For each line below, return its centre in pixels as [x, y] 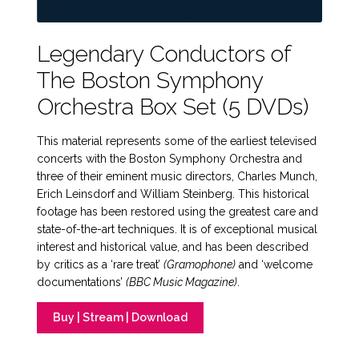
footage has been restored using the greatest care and [178, 211]
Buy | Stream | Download [120, 318]
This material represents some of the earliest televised [177, 141]
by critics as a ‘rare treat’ [101, 264]
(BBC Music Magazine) [182, 282]
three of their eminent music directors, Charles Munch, [177, 176]
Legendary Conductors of [164, 54]
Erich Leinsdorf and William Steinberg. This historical [173, 194]
